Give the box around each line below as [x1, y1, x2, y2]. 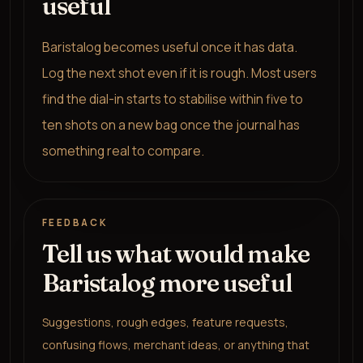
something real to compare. [41, 142, 204, 160]
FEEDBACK [41, 216, 108, 230]
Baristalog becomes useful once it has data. [41, 38, 297, 57]
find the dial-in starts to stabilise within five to [41, 90, 303, 109]
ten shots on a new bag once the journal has [41, 116, 300, 135]
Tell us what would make [41, 239, 310, 270]
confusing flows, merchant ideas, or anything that [41, 337, 310, 353]
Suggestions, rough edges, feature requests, [41, 314, 288, 331]
